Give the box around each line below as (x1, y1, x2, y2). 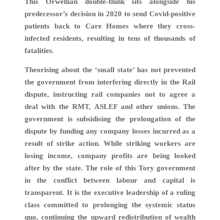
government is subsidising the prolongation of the (25, 115, 195, 123)
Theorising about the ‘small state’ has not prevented (25, 66, 195, 74)
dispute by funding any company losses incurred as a (25, 127, 195, 136)
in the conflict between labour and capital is (25, 176, 195, 185)
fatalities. (25, 46, 54, 55)
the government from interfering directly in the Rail (25, 78, 195, 86)
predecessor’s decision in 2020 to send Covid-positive (25, 9, 195, 18)
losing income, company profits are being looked (25, 152, 195, 160)
